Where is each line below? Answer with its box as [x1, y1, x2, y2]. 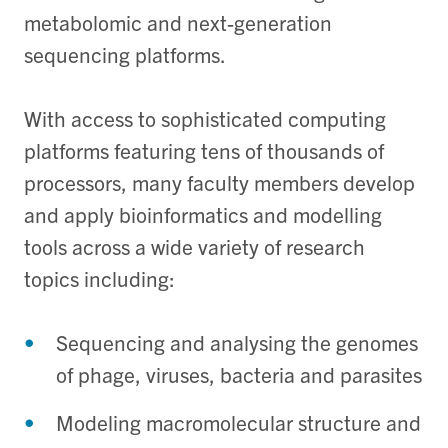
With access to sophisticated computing [24, 104, 386, 131]
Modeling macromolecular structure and [56, 408, 421, 435]
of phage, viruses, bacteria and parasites [56, 360, 422, 387]
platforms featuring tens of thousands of [24, 136, 384, 163]
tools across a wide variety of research [24, 232, 365, 259]
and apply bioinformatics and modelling [24, 200, 382, 227]
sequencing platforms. [24, 40, 226, 67]
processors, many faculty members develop [24, 168, 415, 195]
